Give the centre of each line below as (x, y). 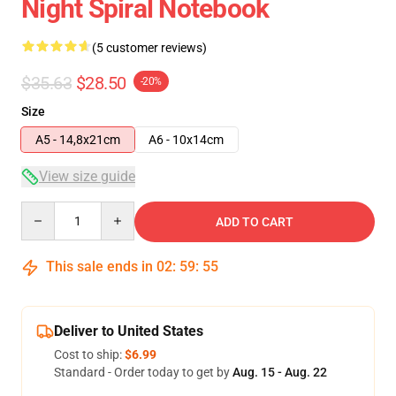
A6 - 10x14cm (186, 140)
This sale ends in (99, 267)
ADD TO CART (255, 222)
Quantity (45, 209)
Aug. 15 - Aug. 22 (280, 372)
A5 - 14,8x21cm (78, 140)
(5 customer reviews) (149, 48)
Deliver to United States (129, 331)
